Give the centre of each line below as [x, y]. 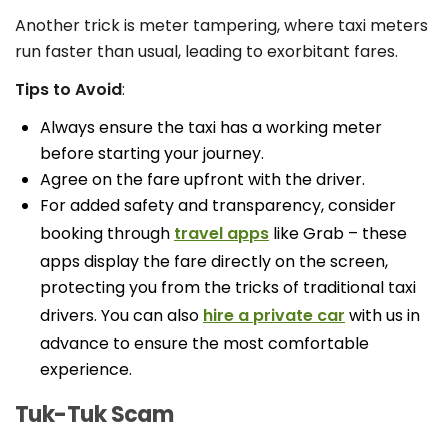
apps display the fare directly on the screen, [214, 262]
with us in [382, 316]
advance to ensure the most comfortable [204, 344]
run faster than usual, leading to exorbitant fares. [206, 52]
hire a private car [274, 316]
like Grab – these [338, 234]
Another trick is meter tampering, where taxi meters [221, 26]
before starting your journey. [152, 154]
